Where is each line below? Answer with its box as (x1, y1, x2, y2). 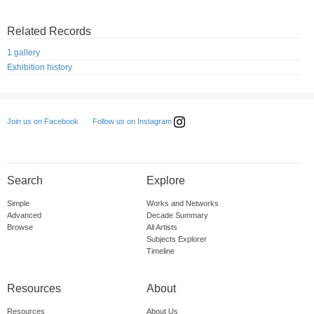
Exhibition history (7, 62, 72, 73)
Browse (7, 223, 33, 232)
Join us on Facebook (7, 117, 78, 126)
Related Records (7, 25, 91, 37)
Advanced (7, 211, 41, 220)
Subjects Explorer (146, 235, 207, 244)
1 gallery (7, 48, 40, 58)
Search (7, 175, 43, 187)
